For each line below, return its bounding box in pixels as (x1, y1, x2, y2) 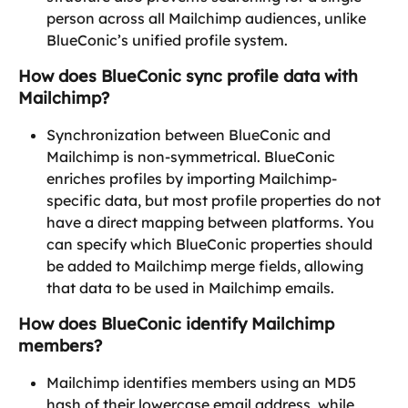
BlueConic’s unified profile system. (46, 30, 288, 49)
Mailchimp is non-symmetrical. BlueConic (46, 147, 339, 166)
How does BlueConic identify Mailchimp (18, 312, 339, 334)
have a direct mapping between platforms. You (46, 212, 378, 231)
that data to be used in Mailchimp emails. (46, 278, 334, 297)
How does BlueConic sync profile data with (18, 65, 362, 87)
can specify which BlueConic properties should (46, 234, 376, 253)
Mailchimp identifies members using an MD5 (46, 372, 360, 392)
